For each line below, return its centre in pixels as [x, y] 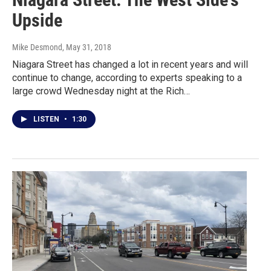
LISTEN [47, 119]
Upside [37, 21]
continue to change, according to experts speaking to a [127, 78]
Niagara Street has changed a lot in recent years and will [130, 65]
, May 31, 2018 [87, 47]
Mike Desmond [37, 47]
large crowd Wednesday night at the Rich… [101, 91]
